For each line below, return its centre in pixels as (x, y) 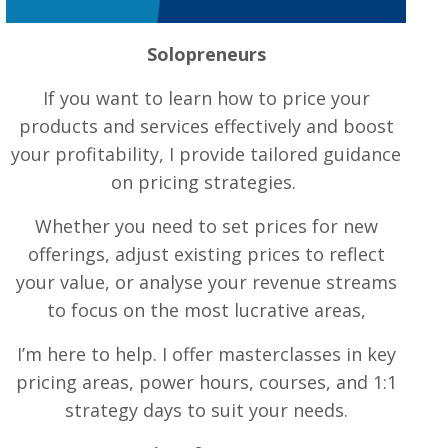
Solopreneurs (206, 54)
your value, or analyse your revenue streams (206, 282)
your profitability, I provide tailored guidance (206, 154)
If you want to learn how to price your (206, 98)
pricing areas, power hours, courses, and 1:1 (206, 382)
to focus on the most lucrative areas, (206, 310)
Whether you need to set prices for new (206, 226)
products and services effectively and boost (206, 126)
